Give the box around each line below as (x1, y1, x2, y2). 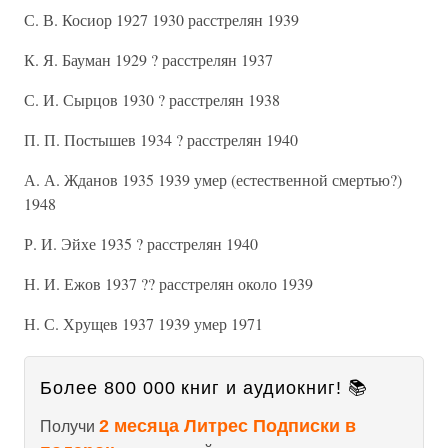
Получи (40, 418, 99, 435)
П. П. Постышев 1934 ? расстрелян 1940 (24, 129, 298, 150)
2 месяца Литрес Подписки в (99, 416, 356, 436)
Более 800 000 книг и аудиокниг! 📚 (40, 378, 368, 398)
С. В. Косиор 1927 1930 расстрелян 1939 (24, 9, 299, 30)
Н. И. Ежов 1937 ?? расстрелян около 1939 (24, 273, 313, 294)
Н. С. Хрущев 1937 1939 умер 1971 (24, 313, 263, 334)
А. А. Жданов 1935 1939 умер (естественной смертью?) (24, 169, 402, 190)
